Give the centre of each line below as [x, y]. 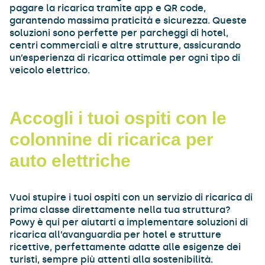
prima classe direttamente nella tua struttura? [120, 209]
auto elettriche [70, 161]
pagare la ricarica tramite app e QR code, [108, 8]
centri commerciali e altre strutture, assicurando [125, 45]
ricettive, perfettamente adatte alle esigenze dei [125, 247]
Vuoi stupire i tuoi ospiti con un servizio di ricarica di [131, 197]
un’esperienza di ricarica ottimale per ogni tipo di [125, 57]
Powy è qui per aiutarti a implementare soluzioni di [129, 222]
